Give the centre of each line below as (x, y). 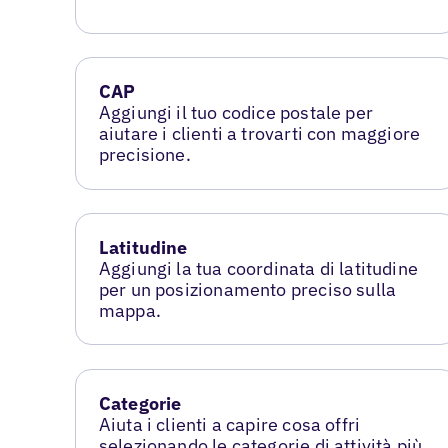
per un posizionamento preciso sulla (247, 290)
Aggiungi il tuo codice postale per (235, 113)
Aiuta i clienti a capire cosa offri (229, 425)
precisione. (144, 155)
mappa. (129, 311)
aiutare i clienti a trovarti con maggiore (259, 134)
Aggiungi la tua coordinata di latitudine (258, 269)
